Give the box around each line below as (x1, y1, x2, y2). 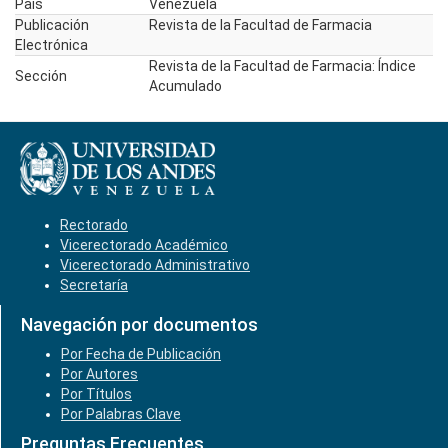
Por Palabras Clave (61, 406, 181, 422)
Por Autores (61, 366, 138, 382)
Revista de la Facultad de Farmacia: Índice (149, 58, 416, 74)
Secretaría (60, 277, 128, 293)
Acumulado (149, 78, 222, 94)
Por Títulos (61, 386, 132, 402)
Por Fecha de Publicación (61, 346, 221, 362)
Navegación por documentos (21, 314, 258, 335)
